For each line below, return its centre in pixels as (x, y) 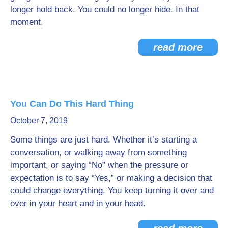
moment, (27, 22)
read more (178, 47)
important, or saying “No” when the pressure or (99, 165)
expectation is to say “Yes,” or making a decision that (111, 178)
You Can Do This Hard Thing (72, 104)
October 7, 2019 (39, 120)
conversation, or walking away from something (98, 152)
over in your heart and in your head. (78, 203)
